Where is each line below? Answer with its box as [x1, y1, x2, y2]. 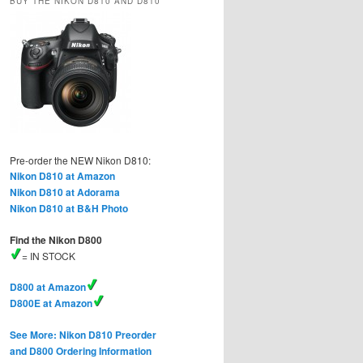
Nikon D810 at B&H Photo [10, 201, 128, 216]
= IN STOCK [22, 249, 75, 263]
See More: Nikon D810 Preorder [10, 327, 156, 343]
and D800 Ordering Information [10, 344, 152, 359]
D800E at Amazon [10, 296, 92, 311]
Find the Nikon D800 [10, 233, 102, 248]
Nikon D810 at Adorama [10, 185, 120, 200]
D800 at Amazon [10, 280, 86, 295]
